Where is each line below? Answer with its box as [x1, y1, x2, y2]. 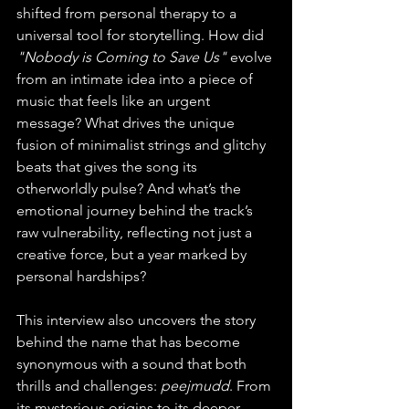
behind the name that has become [16, 333, 244, 351]
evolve [226, 48, 276, 67]
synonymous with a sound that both [16, 355, 250, 373]
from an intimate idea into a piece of [16, 70, 257, 89]
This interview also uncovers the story [16, 311, 259, 330]
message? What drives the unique [16, 114, 238, 132]
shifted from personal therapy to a [16, 5, 240, 23]
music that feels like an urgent [16, 92, 214, 110]
